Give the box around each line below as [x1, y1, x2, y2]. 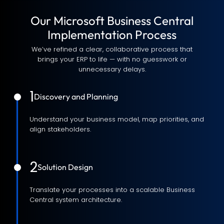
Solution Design [37, 162, 93, 172]
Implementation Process [47, 26, 176, 42]
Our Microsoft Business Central [30, 12, 193, 28]
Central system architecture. [29, 194, 122, 204]
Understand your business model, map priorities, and [29, 114, 204, 124]
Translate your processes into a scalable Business [29, 184, 195, 194]
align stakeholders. [29, 124, 91, 134]
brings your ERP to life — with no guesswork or [37, 54, 187, 64]
